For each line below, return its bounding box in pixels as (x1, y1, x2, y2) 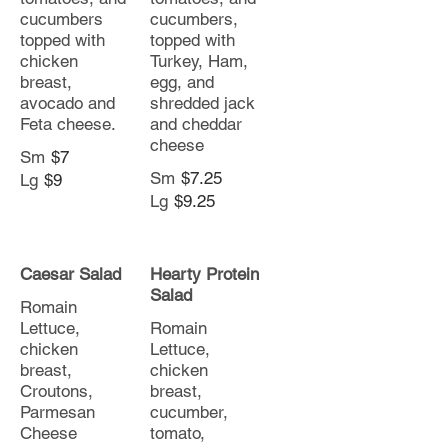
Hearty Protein (150, 264, 259, 284)
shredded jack (150, 93, 255, 113)
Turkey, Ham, (150, 51, 248, 71)
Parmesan (20, 402, 95, 422)
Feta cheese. (20, 114, 116, 134)
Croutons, (20, 381, 93, 401)
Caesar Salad (20, 264, 121, 284)
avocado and (20, 93, 115, 113)
